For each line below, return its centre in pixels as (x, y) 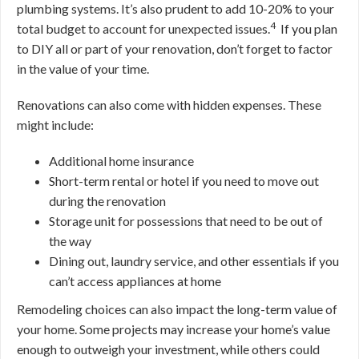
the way (70, 241)
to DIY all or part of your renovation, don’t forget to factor (175, 48)
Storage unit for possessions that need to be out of (186, 221)
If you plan (309, 28)
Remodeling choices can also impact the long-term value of (177, 309)
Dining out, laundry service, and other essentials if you (194, 261)
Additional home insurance (121, 161)
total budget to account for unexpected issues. (143, 28)
